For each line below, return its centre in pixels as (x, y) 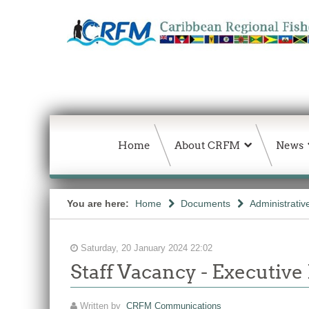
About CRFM (207, 145)
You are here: (99, 203)
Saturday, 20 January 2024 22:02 (145, 248)
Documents (206, 203)
